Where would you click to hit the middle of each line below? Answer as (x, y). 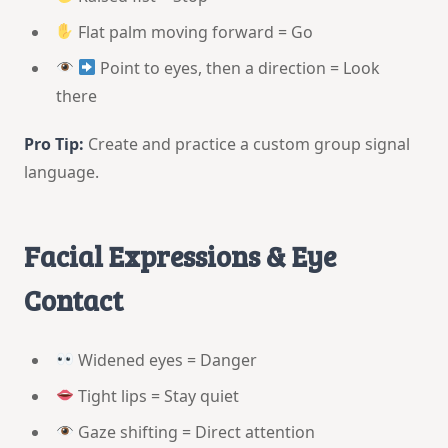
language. (61, 171)
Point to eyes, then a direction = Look (238, 67)
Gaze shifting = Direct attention (195, 431)
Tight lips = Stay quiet (157, 395)
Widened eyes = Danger (166, 359)
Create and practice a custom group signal (247, 143)
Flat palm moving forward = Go (194, 31)
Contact (73, 299)
